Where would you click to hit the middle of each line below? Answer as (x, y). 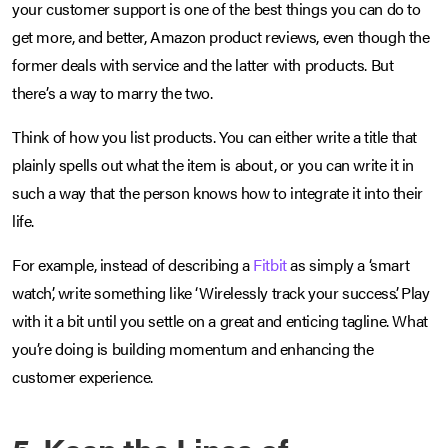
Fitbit (270, 265)
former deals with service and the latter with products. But (203, 65)
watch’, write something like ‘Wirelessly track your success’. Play (221, 293)
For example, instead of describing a (133, 265)
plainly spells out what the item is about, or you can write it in (213, 165)
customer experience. (82, 377)
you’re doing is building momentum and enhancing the (193, 349)
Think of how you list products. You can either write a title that (215, 137)
